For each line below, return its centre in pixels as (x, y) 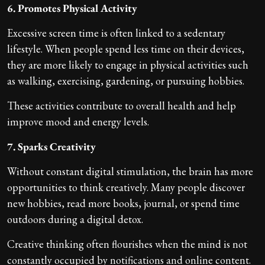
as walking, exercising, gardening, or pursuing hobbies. (126, 80)
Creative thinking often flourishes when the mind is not (127, 244)
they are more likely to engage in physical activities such (128, 64)
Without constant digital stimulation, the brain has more (130, 171)
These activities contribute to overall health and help (122, 105)
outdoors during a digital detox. (75, 219)
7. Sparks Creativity (51, 146)
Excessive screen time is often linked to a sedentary (116, 33)
